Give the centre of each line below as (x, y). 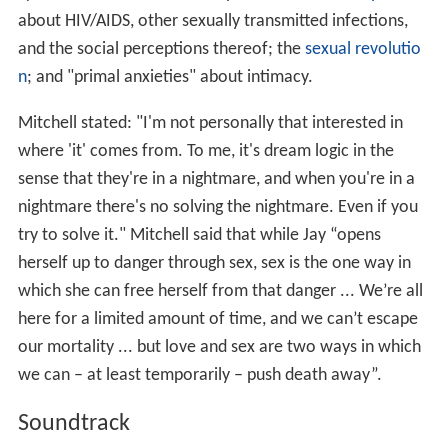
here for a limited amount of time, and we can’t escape (217, 319)
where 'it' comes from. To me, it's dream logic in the (205, 151)
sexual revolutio (362, 49)
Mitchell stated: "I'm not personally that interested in (210, 123)
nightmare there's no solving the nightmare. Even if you (217, 207)
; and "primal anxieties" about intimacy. (169, 77)
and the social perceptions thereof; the (161, 49)
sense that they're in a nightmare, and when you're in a (216, 179)
